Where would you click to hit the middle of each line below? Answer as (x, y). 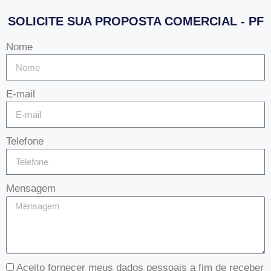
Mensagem (31, 188)
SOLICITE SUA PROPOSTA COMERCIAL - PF (135, 21)
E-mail (21, 94)
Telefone (25, 141)
